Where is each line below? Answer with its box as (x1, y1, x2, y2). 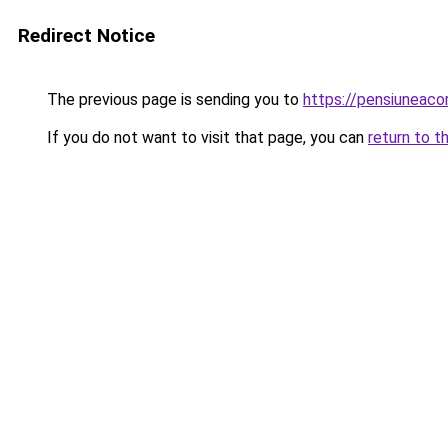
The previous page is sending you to (43, 90, 303, 109)
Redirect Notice (18, 24, 155, 47)
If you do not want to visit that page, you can (43, 128, 368, 147)
